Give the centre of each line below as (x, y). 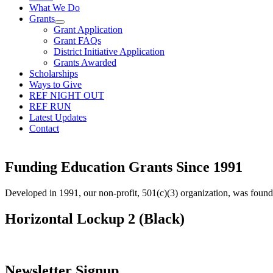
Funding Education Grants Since (107, 167)
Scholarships (54, 73)
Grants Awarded (85, 62)
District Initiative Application (109, 51)
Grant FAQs (77, 41)
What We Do (55, 8)
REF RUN (50, 106)
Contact (44, 128)
